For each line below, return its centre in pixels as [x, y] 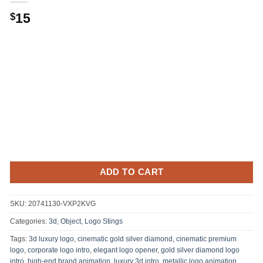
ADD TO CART [131, 172]
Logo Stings [104, 221]
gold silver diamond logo [200, 250]
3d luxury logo [51, 239]
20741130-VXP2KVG [62, 203]
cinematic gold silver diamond [125, 239]
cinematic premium [206, 239]
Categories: [29, 221]
